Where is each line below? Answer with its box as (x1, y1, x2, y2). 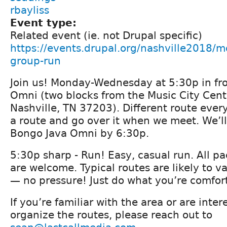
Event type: (10, 17, 80, 29)
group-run (10, 55, 61, 67)
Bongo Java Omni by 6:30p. (10, 127, 149, 140)
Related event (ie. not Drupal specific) (10, 29, 202, 42)
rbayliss (10, 4, 49, 17)
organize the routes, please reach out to (10, 209, 212, 221)
